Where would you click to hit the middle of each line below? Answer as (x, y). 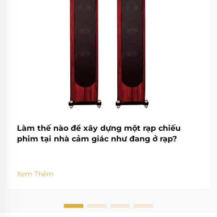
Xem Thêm (35, 174)
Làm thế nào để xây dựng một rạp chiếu (99, 128)
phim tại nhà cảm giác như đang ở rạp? (97, 139)
